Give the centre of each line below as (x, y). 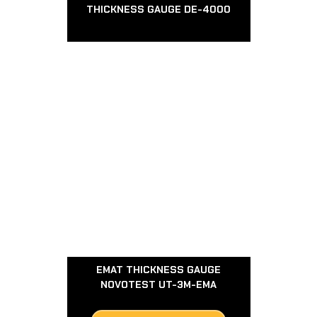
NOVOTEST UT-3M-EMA (158, 284)
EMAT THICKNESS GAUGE (158, 269)
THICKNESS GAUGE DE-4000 (158, 9)
